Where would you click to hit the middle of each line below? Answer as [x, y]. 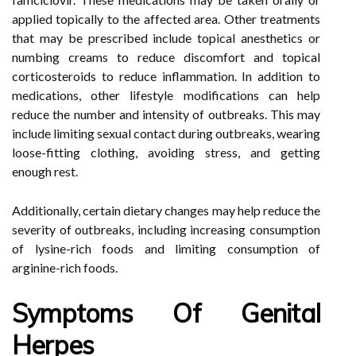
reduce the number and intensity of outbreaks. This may [166, 114]
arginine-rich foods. [65, 267]
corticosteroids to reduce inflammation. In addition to [166, 76]
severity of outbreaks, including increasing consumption [166, 229]
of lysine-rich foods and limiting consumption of [166, 248]
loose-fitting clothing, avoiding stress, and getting [166, 152]
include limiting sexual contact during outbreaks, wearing [166, 133]
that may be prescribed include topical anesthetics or [166, 38]
